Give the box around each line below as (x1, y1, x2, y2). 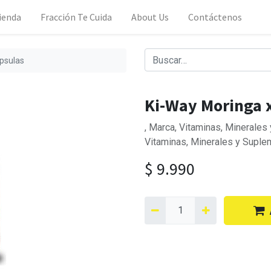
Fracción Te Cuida (41, 11, 113, 23)
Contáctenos (188, 11, 243, 23)
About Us (131, 11, 169, 23)
